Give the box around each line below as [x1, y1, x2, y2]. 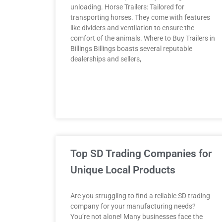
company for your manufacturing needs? [70, 202, 196, 210]
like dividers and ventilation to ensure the [70, 24, 194, 32]
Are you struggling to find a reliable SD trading [70, 192, 210, 200]
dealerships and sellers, [70, 55, 141, 63]
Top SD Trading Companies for [70, 148, 212, 160]
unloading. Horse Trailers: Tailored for [70, 3, 184, 11]
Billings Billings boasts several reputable [70, 45, 192, 53]
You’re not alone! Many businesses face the [70, 213, 203, 221]
